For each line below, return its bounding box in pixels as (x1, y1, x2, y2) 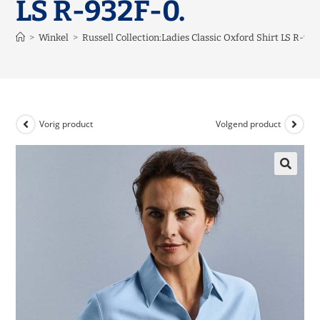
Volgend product (215, 118, 281, 130)
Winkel (39, 32, 69, 43)
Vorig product (39, 118, 94, 130)
